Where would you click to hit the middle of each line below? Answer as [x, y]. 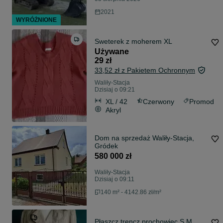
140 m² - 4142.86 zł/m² [131, 192]
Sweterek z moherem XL [133, 42]
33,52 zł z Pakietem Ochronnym [145, 70]
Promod [202, 101]
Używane [112, 52]
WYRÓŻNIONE [36, 20]
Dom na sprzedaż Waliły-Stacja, [144, 138]
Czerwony [158, 101]
